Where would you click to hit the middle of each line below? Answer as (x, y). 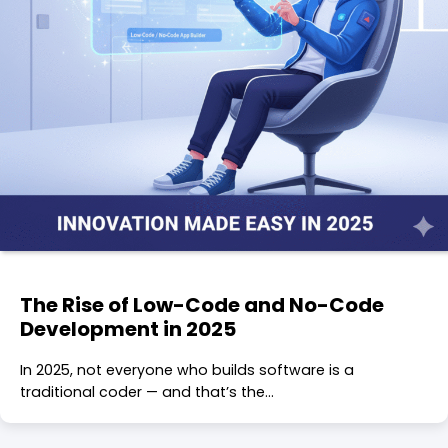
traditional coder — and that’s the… (147, 391)
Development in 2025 (128, 328)
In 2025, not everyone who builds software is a (187, 369)
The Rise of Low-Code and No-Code (202, 304)
